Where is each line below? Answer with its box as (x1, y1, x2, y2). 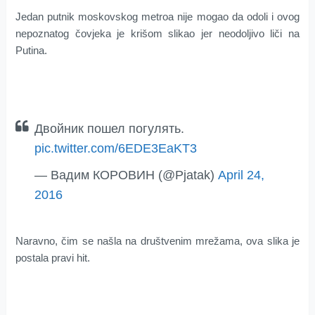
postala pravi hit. (15, 251, 90, 264)
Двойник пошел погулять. (34, 121, 184, 136)
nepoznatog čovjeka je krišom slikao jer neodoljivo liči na (15, 27, 300, 39)
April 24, (217, 167, 264, 182)
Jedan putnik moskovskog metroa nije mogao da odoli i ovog (15, 10, 300, 22)
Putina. (15, 44, 47, 56)
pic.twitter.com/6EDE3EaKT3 (34, 141, 197, 155)
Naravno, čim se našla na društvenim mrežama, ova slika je (15, 234, 300, 247)
